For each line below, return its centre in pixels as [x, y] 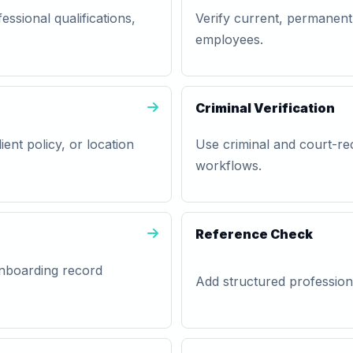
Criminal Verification [265, 108]
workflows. [229, 165]
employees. [229, 39]
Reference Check [254, 234]
